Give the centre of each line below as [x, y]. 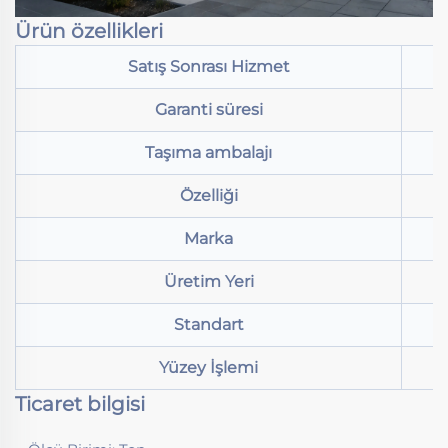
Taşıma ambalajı [208, 152]
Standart [208, 324]
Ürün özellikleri [89, 30]
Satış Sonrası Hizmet [208, 66]
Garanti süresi [208, 109]
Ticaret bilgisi [80, 403]
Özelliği [208, 195]
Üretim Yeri [208, 281]
